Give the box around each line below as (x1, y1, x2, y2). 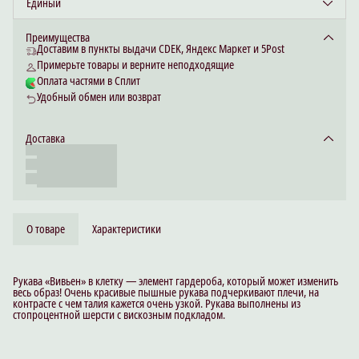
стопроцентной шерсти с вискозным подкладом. (13, 307, 225, 323)
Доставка (26, 131, 65, 147)
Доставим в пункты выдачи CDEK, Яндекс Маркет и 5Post (37, 41, 284, 57)
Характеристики (92, 221, 161, 237)
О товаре (26, 221, 65, 237)
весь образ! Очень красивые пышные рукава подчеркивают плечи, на (13, 284, 319, 301)
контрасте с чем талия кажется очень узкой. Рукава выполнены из (13, 296, 301, 312)
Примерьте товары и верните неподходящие (37, 57, 234, 73)
